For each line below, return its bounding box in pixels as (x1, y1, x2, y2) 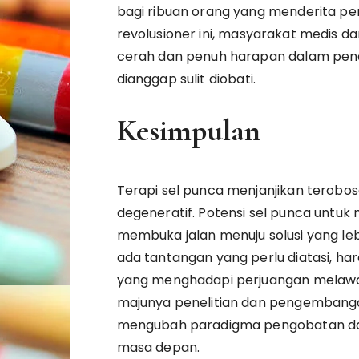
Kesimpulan (116, 112, 260, 149)
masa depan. (116, 338, 200, 357)
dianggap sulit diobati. (116, 70, 256, 88)
